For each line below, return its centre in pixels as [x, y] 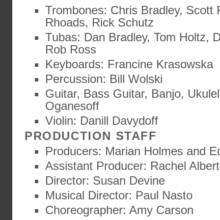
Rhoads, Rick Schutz [99, 22]
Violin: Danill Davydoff [102, 121]
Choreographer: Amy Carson [119, 210]
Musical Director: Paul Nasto [119, 195]
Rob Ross [71, 49]
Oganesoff [72, 106]
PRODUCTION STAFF [91, 136]
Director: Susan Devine [105, 180]
